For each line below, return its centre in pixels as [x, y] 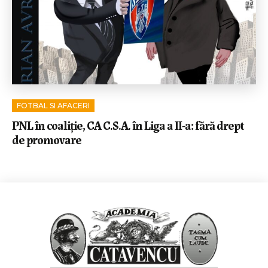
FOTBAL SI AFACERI [53, 105]
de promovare [47, 139]
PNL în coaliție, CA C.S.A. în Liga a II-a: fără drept [128, 124]
